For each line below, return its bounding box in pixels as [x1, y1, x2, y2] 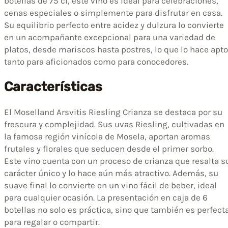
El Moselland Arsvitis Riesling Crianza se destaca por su [4, 107, 222, 118]
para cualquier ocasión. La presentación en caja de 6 [4, 192, 208, 203]
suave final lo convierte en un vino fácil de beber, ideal [4, 180, 217, 191]
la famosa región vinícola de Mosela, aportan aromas [4, 131, 210, 142]
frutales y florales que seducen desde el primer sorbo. [4, 144, 214, 154]
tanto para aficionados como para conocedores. [4, 56, 188, 67]
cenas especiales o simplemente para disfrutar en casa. [4, 8, 222, 18]
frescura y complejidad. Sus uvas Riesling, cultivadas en [4, 119, 224, 130]
